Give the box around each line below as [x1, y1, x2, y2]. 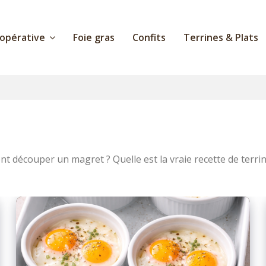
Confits [132, 31, 166, 45]
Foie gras [72, 31, 115, 45]
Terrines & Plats [183, 31, 258, 45]
